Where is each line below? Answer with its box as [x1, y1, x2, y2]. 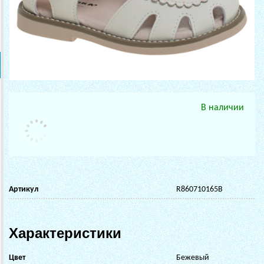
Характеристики [9, 225, 121, 241]
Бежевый [176, 253, 209, 262]
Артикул [9, 184, 38, 194]
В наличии [201, 103, 244, 113]
